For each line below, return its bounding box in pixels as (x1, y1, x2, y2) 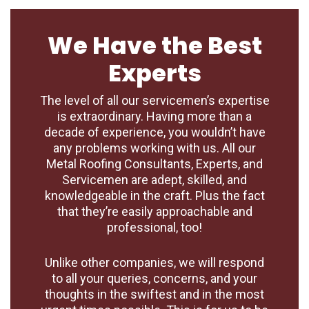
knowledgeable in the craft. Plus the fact (44, 188, 265, 203)
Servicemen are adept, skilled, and (62, 172, 247, 188)
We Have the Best (47, 29, 262, 63)
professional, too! (107, 220, 202, 235)
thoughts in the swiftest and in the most (45, 287, 264, 302)
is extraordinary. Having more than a (57, 109, 252, 124)
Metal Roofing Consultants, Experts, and (46, 157, 263, 172)
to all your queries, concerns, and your (52, 271, 257, 286)
